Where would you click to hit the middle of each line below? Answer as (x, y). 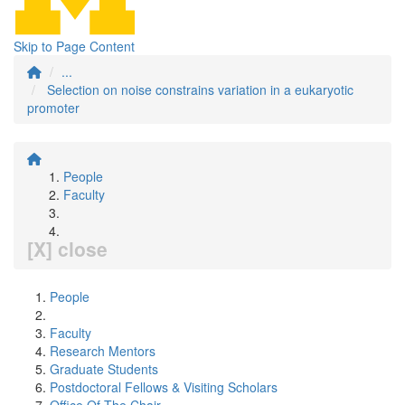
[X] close (67, 249)
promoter (53, 108)
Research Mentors (103, 351)
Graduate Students (104, 369)
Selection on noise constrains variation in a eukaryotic (200, 89)
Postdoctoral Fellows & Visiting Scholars (164, 387)
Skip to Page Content (74, 46)
